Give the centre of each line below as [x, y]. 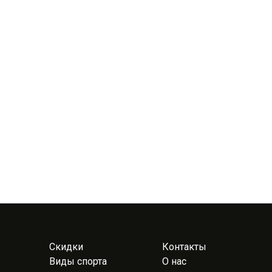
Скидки [66, 247]
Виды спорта [78, 261]
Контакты [184, 247]
